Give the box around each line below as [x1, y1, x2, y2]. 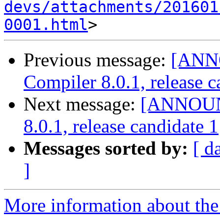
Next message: [24, 93, 140, 115]
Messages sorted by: [24, 137, 188, 159]
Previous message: [24, 49, 171, 71]
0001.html [4, 16, 88, 34]
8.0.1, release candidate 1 [24, 115, 219, 137]
